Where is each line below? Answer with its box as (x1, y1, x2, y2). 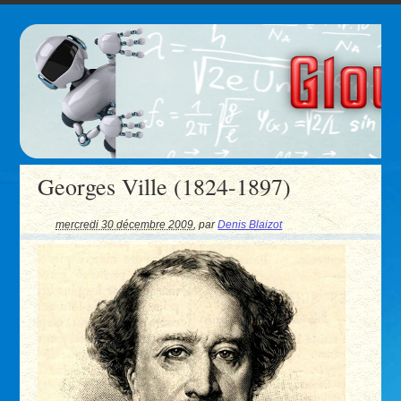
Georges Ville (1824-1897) (38, 170, 292, 201)
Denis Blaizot (218, 218, 283, 231)
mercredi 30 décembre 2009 (55, 218, 194, 231)
